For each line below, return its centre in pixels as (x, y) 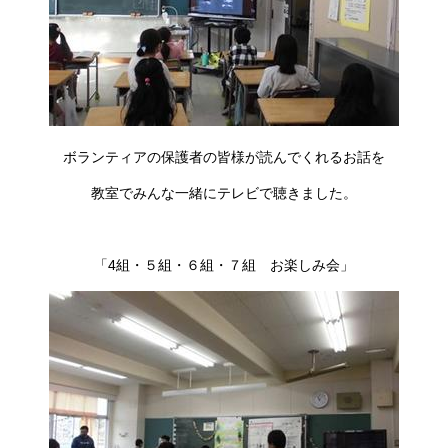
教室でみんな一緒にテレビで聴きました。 (224, 193)
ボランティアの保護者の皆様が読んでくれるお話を (224, 157)
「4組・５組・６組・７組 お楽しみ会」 (224, 265)
